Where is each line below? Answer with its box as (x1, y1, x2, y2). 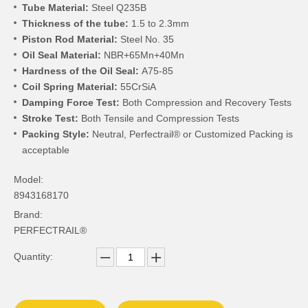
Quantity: (14, 251, 53, 263)
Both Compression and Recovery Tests (122, 97, 291, 109)
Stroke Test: (22, 113, 81, 124)
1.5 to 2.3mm (129, 18, 189, 30)
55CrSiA (120, 81, 156, 93)
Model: (14, 174, 43, 186)
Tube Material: (22, 2, 89, 14)
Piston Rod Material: (22, 34, 120, 45)
